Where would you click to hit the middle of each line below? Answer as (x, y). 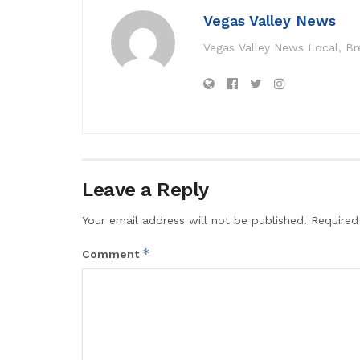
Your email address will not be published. (194, 221)
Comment (112, 254)
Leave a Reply (145, 190)
